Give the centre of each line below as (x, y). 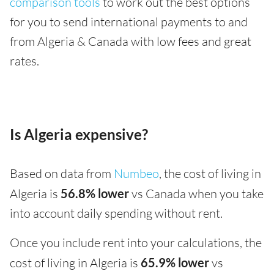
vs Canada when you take (196, 194)
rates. (24, 61)
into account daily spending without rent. (116, 213)
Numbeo (136, 173)
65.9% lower (176, 262)
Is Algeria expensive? (79, 134)
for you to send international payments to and (129, 22)
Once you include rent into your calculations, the (136, 243)
